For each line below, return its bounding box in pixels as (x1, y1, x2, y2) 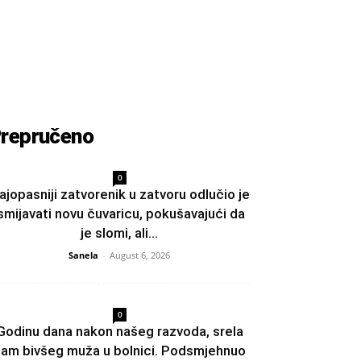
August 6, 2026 (110, 249, 170, 262)
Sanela (68, 249, 98, 262)
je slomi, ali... (81, 225, 158, 242)
